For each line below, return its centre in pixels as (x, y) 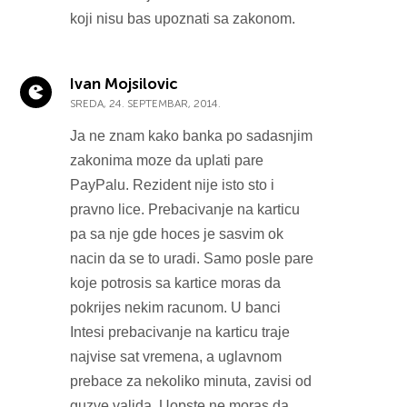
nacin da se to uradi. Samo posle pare (192, 258)
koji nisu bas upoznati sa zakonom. (183, 18)
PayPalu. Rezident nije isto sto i (173, 184)
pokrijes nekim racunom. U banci (176, 307)
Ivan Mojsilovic (124, 83)
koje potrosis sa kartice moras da (176, 283)
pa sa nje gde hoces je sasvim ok (177, 233)
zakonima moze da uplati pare (167, 160)
